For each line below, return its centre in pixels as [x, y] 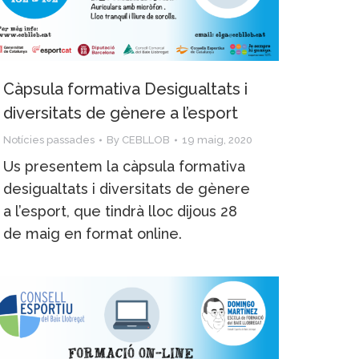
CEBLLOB [146, 139]
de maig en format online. [93, 233]
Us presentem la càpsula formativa [124, 166]
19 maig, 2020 [217, 139]
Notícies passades [49, 139]
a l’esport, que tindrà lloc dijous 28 [120, 211]
